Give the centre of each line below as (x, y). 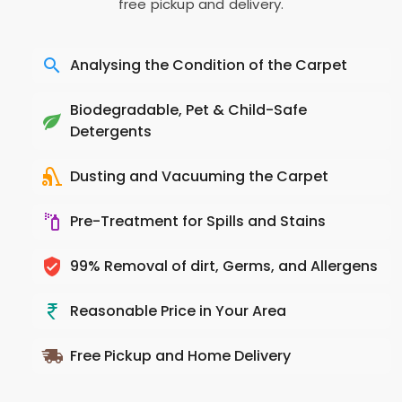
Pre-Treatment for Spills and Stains (198, 221)
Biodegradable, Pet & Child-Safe (188, 110)
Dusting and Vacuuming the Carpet (199, 176)
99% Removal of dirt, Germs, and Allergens (224, 266)
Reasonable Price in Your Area (178, 311)
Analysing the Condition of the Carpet (209, 65)
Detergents (111, 131)
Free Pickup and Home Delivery (180, 356)
